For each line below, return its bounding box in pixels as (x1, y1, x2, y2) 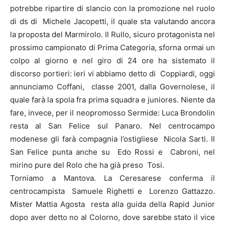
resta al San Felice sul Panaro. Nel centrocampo (10, 121, 215, 131)
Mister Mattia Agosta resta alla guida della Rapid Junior (10, 199, 215, 209)
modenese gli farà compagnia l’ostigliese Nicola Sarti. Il (10, 134, 215, 144)
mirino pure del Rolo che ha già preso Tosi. (10, 160, 164, 170)
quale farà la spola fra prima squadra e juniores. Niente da (10, 94, 215, 104)
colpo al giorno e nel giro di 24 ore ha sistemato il (10, 55, 215, 65)
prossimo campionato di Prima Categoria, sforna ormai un (10, 42, 215, 52)
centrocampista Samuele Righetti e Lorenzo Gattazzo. (10, 186, 215, 196)
